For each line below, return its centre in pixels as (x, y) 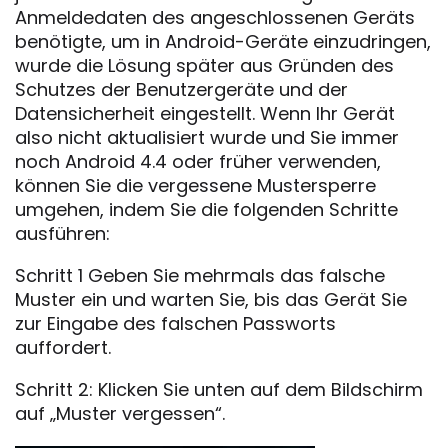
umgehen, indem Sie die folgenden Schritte (206, 209)
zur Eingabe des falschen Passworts (175, 323)
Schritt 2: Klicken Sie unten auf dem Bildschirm (219, 389)
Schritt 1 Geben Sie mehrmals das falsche (200, 275)
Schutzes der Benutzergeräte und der (181, 89)
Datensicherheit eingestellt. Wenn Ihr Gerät (205, 113)
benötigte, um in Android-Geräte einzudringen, (223, 41)
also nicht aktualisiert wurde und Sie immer (207, 137)
